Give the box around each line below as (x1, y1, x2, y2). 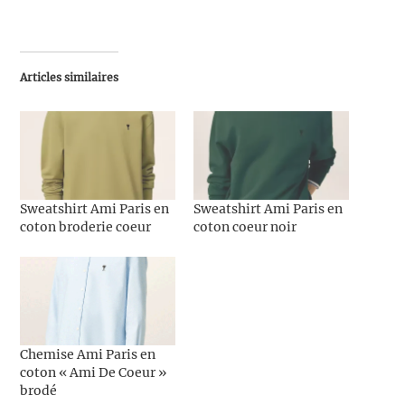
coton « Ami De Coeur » (20, 364, 167, 381)
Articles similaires (20, 71, 119, 85)
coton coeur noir (193, 219, 297, 236)
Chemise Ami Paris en (20, 346, 156, 363)
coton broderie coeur (20, 219, 152, 236)
